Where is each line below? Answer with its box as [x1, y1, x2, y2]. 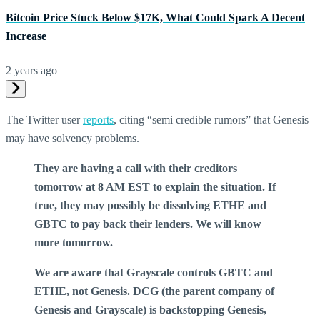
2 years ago [6, 64, 57, 76]
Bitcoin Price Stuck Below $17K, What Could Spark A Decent [6, 11, 305, 24]
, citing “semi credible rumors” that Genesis [114, 113, 309, 126]
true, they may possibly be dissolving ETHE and [34, 199, 266, 211]
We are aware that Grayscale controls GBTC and [34, 266, 273, 279]
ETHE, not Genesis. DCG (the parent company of [34, 284, 274, 297]
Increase [6, 30, 46, 43]
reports [83, 113, 114, 126]
